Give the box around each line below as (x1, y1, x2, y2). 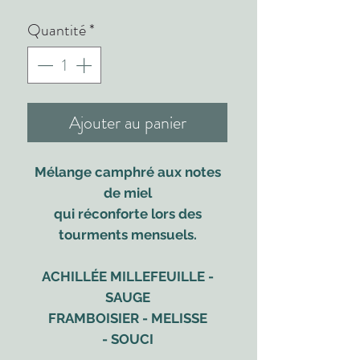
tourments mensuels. (58, 227, 197, 243)
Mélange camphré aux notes (34, 164, 221, 181)
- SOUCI (101, 331, 153, 348)
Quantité (27, 18, 86, 43)
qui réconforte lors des (53, 206, 202, 223)
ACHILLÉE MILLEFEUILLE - (41, 268, 214, 285)
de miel (103, 185, 152, 202)
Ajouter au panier (68, 110, 186, 136)
